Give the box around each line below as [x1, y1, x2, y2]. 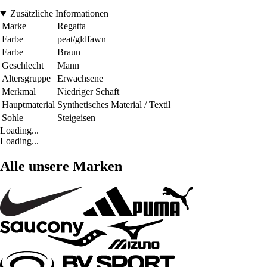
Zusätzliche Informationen [10, 8, 108, 19]
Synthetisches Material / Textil [57, 100, 170, 110]
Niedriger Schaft [57, 86, 119, 97]
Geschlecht [2, 60, 44, 71]
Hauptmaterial [2, 100, 55, 110]
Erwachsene [57, 73, 103, 84]
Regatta [57, 21, 86, 32]
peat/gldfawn [57, 34, 106, 45]
